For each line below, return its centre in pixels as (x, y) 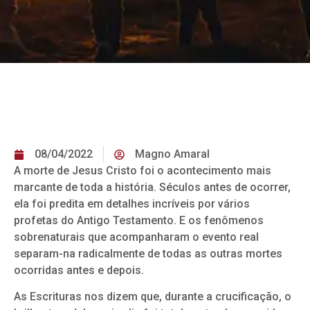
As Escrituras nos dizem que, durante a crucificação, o (153, 297)
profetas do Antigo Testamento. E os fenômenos (139, 220)
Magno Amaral (172, 154)
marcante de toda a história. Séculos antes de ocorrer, (152, 187)
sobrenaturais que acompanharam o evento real (136, 237)
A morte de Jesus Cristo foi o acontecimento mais (143, 171)
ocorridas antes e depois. (79, 270)
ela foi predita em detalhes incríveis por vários (132, 204)
